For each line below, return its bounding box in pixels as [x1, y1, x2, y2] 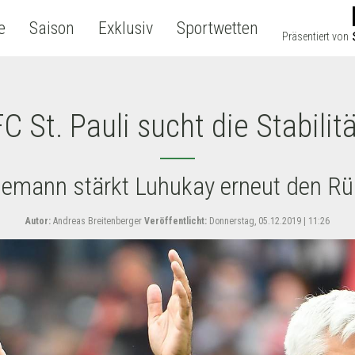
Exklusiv [97, 18, 153, 38]
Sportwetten [176, 18, 258, 38]
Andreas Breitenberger [51, 216, 142, 227]
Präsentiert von [281, 30, 349, 43]
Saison [29, 18, 74, 38]
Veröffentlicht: [144, 216, 207, 227]
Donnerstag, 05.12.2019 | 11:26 [207, 216, 330, 227]
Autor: [25, 216, 51, 227]
